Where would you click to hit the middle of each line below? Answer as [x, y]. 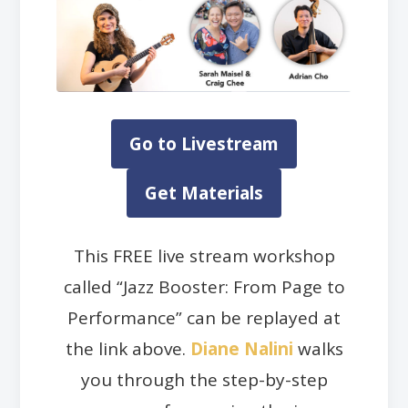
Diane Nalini [241, 348]
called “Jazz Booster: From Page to [204, 286]
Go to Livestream [204, 143]
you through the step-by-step [204, 379]
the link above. [127, 348]
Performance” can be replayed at [204, 317]
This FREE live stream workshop [204, 255]
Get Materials [204, 193]
